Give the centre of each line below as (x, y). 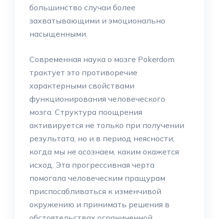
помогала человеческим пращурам (97, 178)
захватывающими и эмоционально (97, 21)
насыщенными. (58, 34)
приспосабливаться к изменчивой (95, 191)
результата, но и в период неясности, (102, 138)
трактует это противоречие (83, 72)
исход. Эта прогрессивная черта (92, 165)
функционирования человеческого (97, 99)
